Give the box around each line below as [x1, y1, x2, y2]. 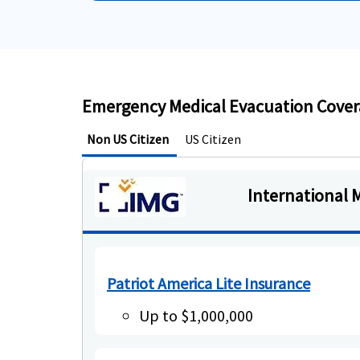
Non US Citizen [87, 131, 169, 147]
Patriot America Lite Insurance [107, 273, 310, 293]
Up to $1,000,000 [139, 305, 253, 325]
